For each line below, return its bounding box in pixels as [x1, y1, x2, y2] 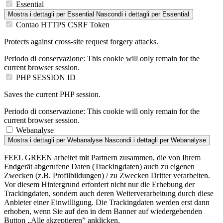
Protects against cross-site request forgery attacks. [4, 37, 158, 46]
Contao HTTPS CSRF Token [16, 20, 110, 29]
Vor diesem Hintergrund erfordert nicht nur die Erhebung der [4, 180, 195, 189]
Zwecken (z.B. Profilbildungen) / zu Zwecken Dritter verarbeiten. [4, 171, 210, 180]
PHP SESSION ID [16, 73, 76, 82]
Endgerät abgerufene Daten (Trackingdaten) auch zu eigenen [4, 162, 195, 171]
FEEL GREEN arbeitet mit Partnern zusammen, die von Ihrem [4, 153, 201, 162]
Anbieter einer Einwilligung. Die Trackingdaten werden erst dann [4, 198, 210, 207]
